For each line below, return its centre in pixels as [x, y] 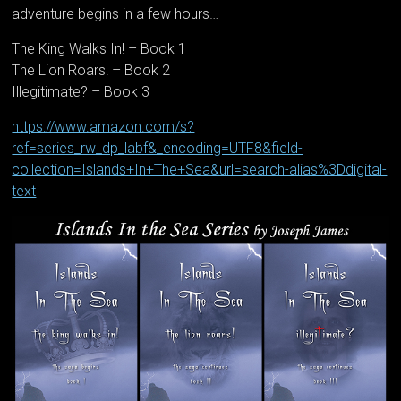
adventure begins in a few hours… [115, 14]
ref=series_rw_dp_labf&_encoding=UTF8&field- [158, 149]
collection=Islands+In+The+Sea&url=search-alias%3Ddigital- [200, 170]
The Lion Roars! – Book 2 [91, 71]
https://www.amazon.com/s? [103, 127]
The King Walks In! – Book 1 [99, 49]
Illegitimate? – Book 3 [81, 92]
